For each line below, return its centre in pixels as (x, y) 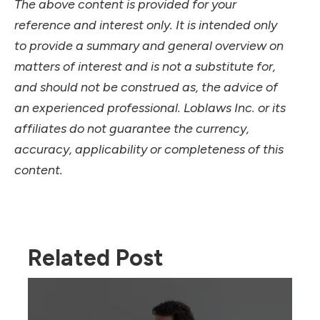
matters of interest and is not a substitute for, (145, 66)
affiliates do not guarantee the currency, (132, 128)
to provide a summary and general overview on (149, 45)
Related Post (96, 257)
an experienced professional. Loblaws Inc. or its (150, 107)
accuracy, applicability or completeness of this (149, 149)
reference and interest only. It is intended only (146, 25)
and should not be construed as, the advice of (146, 87)
